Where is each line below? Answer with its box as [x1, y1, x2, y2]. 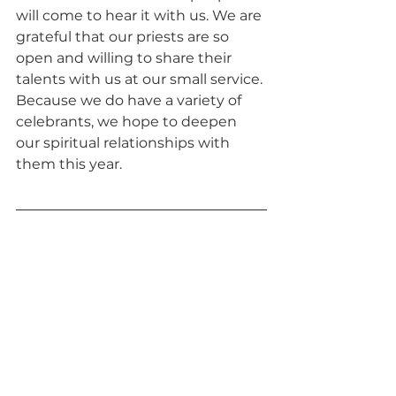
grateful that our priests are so [16, 27, 232, 45]
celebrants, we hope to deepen [16, 112, 240, 130]
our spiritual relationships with [16, 133, 233, 151]
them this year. [16, 155, 122, 172]
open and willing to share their [16, 49, 235, 66]
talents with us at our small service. [16, 70, 266, 88]
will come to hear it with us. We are [16, 6, 265, 24]
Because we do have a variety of [16, 91, 245, 109]
